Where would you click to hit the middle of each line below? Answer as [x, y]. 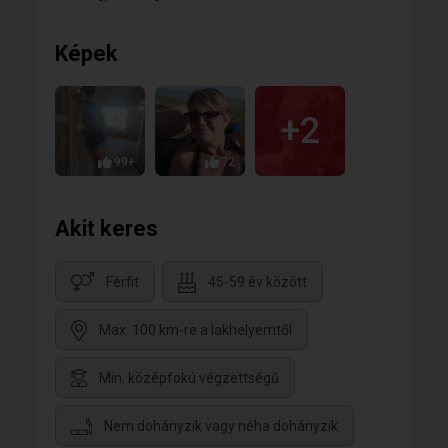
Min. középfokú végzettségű [189, 378]
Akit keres [106, 228]
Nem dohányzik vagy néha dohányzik [221, 426]
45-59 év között [257, 282]
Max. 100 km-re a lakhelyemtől [195, 330]
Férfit [122, 282]
